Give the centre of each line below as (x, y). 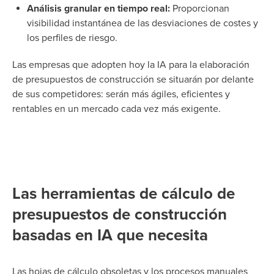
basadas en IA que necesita (110, 235)
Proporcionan (200, 8)
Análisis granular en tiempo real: (98, 8)
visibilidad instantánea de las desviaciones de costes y (143, 23)
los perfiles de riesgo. (72, 38)
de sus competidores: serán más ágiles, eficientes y (121, 94)
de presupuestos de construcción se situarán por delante (133, 79)
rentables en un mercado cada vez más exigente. (117, 109)
